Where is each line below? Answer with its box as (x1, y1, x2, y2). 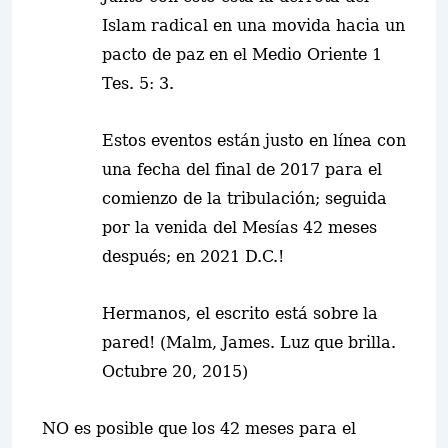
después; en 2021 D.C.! (102, 247, 284, 266)
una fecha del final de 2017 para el (102, 160, 382, 179)
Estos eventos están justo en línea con (102, 131, 406, 150)
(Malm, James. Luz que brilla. (160, 333, 396, 352)
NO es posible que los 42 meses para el (42, 419, 356, 438)
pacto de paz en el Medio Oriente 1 (102, 45, 382, 64)
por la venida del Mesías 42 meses (102, 218, 377, 237)
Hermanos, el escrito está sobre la (102, 304, 378, 323)
